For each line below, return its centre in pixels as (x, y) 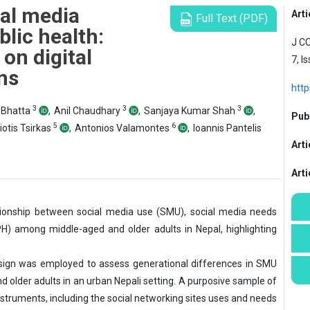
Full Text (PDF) (231, 18)
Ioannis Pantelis (227, 128)
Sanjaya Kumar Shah (191, 111)
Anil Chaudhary (88, 111)
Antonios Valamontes (123, 128)
